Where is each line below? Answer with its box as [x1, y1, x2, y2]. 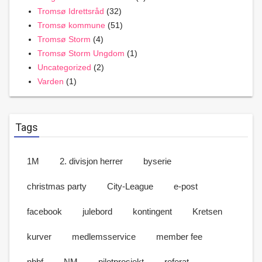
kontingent [133, 206, 172, 216]
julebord [82, 206, 112, 216]
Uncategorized [37, 62, 91, 72]
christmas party [27, 181, 87, 191]
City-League [107, 181, 153, 191]
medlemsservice [72, 231, 136, 242]
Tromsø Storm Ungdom [37, 48, 125, 58]
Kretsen [192, 206, 222, 216]
